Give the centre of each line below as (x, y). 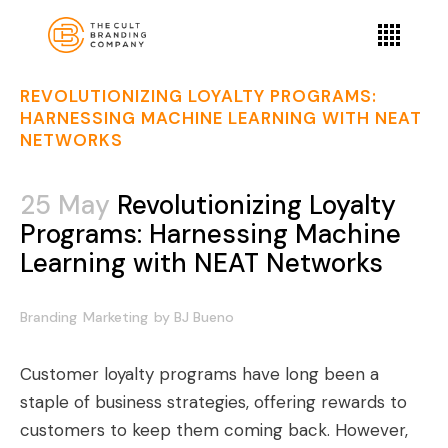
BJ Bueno (204, 317)
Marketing (115, 317)
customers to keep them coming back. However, (214, 430)
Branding (48, 317)
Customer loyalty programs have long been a (199, 374)
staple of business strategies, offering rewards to (213, 402)
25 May (65, 205)
